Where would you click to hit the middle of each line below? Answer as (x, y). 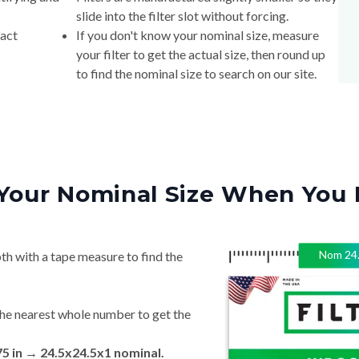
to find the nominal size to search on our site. (197, 74)
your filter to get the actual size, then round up (201, 54)
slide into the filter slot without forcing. (183, 16)
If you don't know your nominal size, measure (198, 35)
